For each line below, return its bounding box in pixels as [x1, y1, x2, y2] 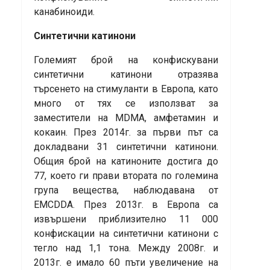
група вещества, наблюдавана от [34, 184, 218, 196]
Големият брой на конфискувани [34, 54, 218, 66]
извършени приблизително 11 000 [34, 213, 218, 225]
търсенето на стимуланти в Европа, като [34, 83, 218, 95]
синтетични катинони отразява [34, 69, 218, 81]
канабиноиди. [34, 6, 95, 18]
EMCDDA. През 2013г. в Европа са [34, 199, 218, 211]
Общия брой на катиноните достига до [34, 155, 218, 168]
